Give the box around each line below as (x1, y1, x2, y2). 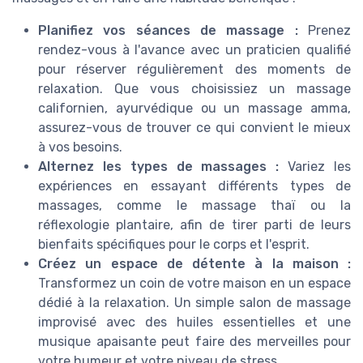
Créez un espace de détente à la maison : (38, 256, 351, 272)
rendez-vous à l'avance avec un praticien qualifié (38, 42, 351, 58)
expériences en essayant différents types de (38, 178, 351, 194)
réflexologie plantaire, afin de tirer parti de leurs (38, 217, 351, 233)
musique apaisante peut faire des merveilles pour (38, 334, 351, 350)
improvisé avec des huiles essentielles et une (38, 314, 351, 331)
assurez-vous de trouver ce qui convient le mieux (38, 120, 351, 136)
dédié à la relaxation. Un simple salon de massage (38, 295, 351, 311)
